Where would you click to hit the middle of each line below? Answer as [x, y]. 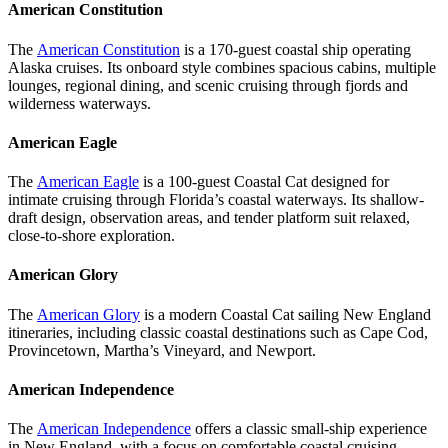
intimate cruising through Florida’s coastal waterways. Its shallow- [216, 200]
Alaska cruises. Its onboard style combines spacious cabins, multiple [222, 67]
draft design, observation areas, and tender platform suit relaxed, [209, 218]
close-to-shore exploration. [91, 236]
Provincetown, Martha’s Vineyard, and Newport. [162, 350]
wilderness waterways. [79, 103]
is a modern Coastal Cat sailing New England [285, 314]
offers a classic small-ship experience [309, 429]
